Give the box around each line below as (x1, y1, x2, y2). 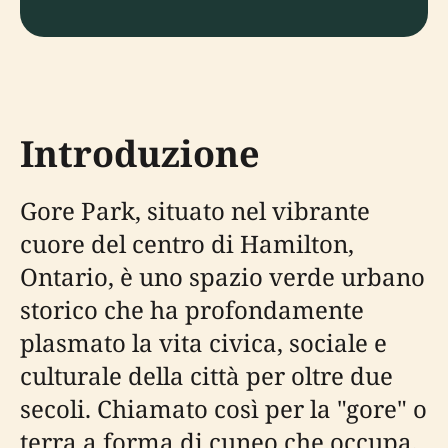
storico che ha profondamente (20, 293, 364, 326)
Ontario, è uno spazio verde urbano (20, 260, 425, 293)
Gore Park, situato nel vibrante (20, 194, 370, 227)
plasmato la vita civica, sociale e (20, 326, 387, 359)
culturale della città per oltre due (20, 359, 393, 392)
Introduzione (20, 129, 260, 178)
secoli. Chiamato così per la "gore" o (20, 392, 427, 425)
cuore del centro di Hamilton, (20, 227, 354, 260)
